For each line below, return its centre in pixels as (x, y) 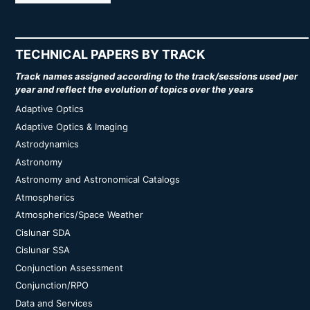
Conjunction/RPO (52, 285)
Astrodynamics (47, 144)
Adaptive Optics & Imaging (72, 126)
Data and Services (54, 303)
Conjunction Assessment (69, 267)
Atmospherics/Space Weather (79, 215)
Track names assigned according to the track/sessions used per (156, 76)
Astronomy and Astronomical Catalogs (98, 179)
